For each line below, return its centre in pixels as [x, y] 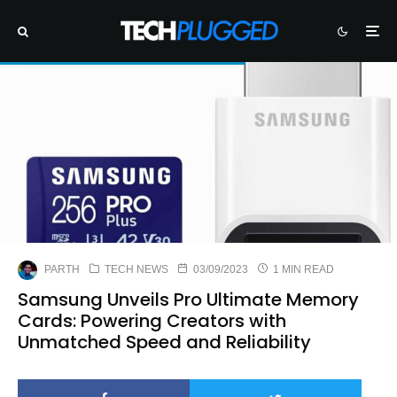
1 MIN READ [302, 270]
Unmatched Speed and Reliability [164, 342]
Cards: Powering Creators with [152, 320]
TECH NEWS [136, 270]
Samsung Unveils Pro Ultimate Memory [188, 299]
